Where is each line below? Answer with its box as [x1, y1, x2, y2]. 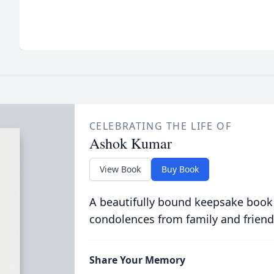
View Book [99, 163, 141, 175]
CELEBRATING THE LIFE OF [89, 119, 232, 133]
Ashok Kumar [89, 133, 172, 153]
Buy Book [161, 163, 199, 175]
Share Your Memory [89, 253, 185, 267]
